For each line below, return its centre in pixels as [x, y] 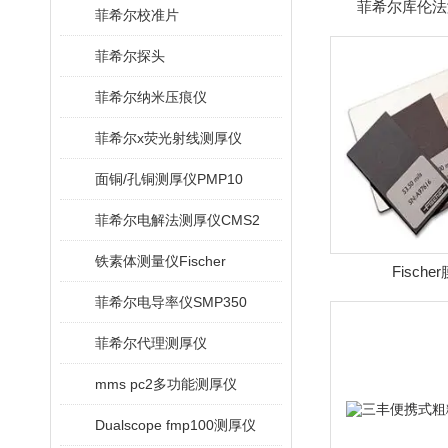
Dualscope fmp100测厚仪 [175, 425]
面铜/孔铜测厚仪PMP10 [169, 179]
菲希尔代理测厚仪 [151, 343]
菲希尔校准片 [137, 15]
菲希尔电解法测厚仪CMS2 [177, 220]
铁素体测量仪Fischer [160, 261]
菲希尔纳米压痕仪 [151, 97]
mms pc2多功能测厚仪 [166, 384]
